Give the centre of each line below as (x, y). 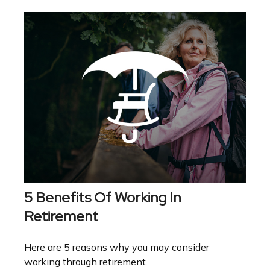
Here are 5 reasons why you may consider (117, 247)
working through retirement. (86, 261)
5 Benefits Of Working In (102, 197)
